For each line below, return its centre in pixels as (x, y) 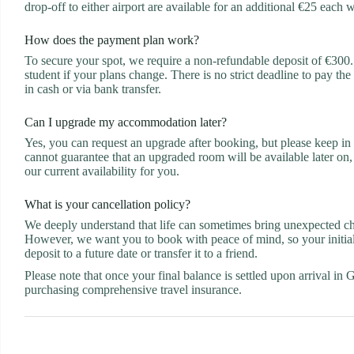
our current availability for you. (102, 171)
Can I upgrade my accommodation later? (126, 122)
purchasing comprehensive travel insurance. (133, 290)
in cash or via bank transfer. (93, 89)
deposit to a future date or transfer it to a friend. (141, 254)
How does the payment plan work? (112, 40)
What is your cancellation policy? (107, 205)
